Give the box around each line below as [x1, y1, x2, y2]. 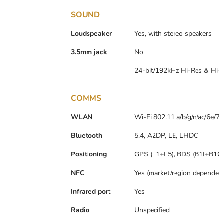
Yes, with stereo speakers [134, 28, 212, 38]
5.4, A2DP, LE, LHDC [134, 131, 198, 140]
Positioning [71, 149, 107, 159]
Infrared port [71, 186, 110, 196]
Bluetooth [71, 131, 102, 140]
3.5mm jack [71, 47, 107, 57]
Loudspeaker [71, 28, 112, 38]
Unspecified [134, 205, 170, 215]
